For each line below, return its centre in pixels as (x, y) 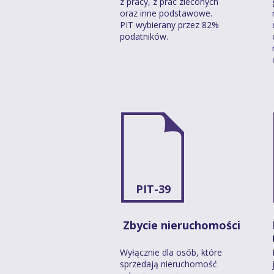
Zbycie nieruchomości (180, 225)
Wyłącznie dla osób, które (171, 252)
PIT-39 (153, 189)
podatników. (144, 36)
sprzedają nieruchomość (168, 264)
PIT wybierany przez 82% (169, 24)
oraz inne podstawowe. (166, 13)
